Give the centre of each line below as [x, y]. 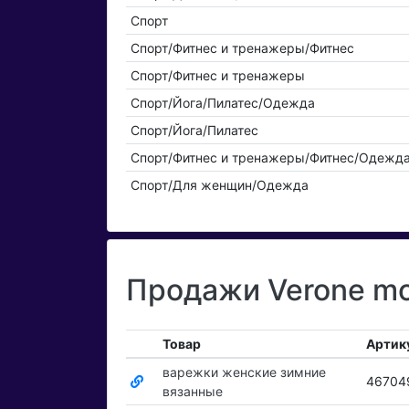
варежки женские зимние [244, 372]
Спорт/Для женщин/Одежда [219, 185]
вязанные [192, 392]
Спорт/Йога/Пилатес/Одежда [222, 103]
